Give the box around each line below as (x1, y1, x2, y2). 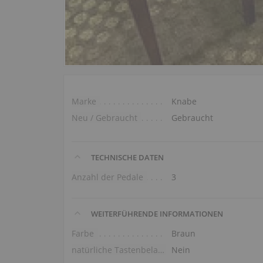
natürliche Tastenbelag (158, 244, 165, 255)
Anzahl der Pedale (72, 171, 144, 183)
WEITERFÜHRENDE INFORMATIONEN (89, 208, 224, 219)
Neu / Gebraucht (72, 112, 138, 123)
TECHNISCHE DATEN (89, 151, 164, 163)
